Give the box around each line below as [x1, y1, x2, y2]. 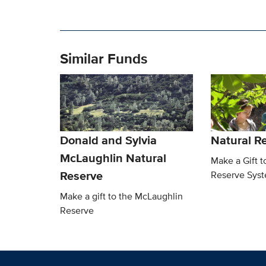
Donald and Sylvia [59, 131, 157, 149]
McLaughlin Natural [59, 148, 166, 167]
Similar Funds [59, 47, 147, 69]
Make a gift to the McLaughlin [59, 189, 183, 203]
